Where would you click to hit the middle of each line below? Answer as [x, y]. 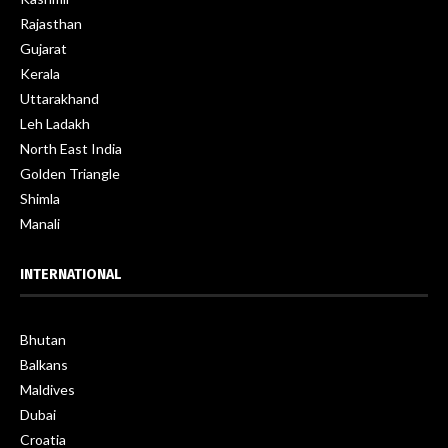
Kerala [40, 74]
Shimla [40, 199]
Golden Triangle [70, 174]
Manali [40, 224]
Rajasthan [51, 24]
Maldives [47, 390]
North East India [71, 149]
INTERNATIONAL [70, 275]
